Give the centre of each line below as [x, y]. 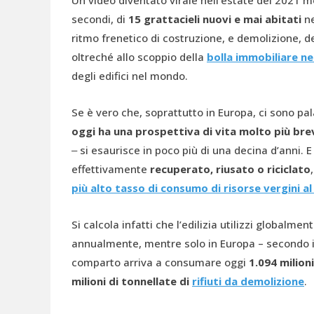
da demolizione [263, 281]
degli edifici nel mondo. [130, 76]
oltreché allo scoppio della [139, 57]
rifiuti [207, 281]
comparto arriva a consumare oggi [160, 262]
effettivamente [111, 169]
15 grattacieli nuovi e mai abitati [215, 19]
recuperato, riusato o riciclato [230, 169]
